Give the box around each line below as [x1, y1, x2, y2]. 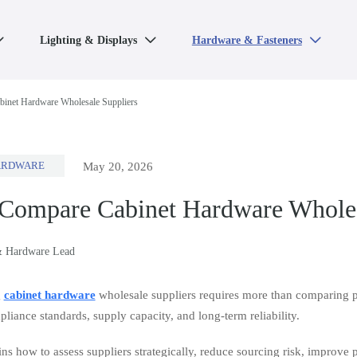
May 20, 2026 [83, 159, 154, 173]
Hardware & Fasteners [191, 33, 302, 47]
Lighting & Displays [39, 33, 137, 47]
